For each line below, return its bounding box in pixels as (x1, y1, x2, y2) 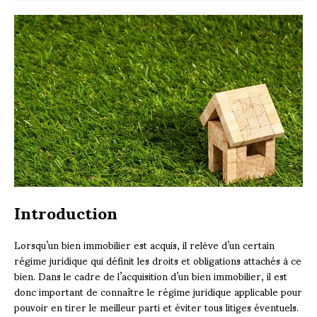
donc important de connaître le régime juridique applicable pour (14, 276, 302, 306)
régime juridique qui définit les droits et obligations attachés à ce (14, 245, 301, 275)
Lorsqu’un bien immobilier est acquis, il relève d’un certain (14, 229, 275, 259)
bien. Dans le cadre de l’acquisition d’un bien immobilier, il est (14, 260, 287, 290)
